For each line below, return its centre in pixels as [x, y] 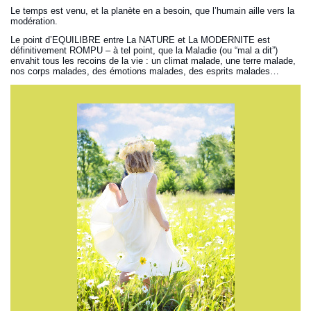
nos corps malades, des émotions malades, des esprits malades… [145, 72]
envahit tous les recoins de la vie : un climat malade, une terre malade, [153, 61]
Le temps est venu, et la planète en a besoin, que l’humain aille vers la [153, 11]
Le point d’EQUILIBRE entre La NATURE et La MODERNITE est [141, 40]
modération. [34, 22]
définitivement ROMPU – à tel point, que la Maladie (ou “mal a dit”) [144, 51]
